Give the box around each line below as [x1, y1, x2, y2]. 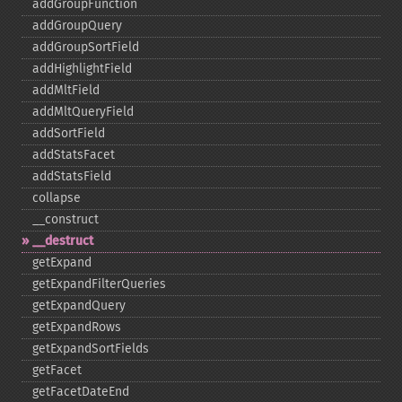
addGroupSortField [32, 39, 139, 55]
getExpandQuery [32, 298, 126, 313]
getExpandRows [32, 319, 121, 335]
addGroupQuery [32, 18, 122, 33]
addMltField [32, 83, 100, 98]
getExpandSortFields [32, 341, 149, 356]
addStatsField [32, 169, 111, 184]
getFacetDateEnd [32, 384, 129, 399]
